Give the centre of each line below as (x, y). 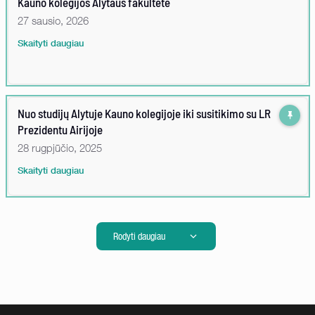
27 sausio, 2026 (53, 20)
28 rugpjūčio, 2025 (60, 147)
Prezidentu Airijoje (60, 129)
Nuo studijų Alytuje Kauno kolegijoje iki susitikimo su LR (144, 113)
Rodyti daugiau (139, 236)
